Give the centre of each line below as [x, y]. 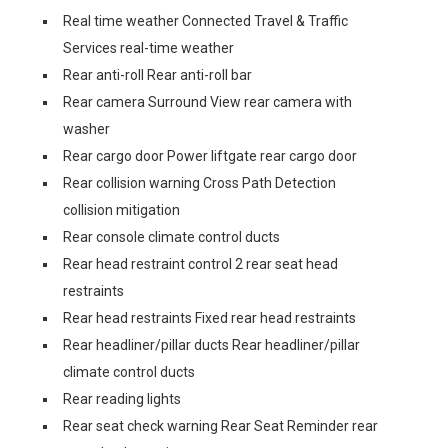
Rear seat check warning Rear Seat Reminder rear [220, 426]
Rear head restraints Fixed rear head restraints [209, 318]
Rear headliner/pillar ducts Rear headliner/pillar [211, 345]
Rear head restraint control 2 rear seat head [200, 264]
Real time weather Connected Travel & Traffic [205, 21]
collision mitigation [121, 210]
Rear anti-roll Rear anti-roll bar [157, 75]
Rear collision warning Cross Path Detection [199, 183]
